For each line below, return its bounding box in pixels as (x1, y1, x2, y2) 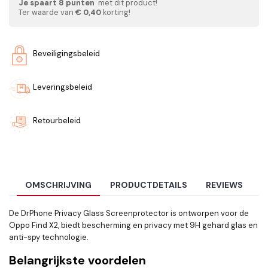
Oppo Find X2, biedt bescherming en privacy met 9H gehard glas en (9, 220, 258, 231)
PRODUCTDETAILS (110, 179, 187, 191)
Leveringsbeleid (33, 82, 92, 92)
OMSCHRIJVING (25, 179, 92, 191)
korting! (101, 7, 130, 17)
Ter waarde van (19, 7, 75, 17)
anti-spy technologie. (9, 232, 89, 243)
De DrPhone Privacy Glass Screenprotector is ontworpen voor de (9, 208, 249, 219)
